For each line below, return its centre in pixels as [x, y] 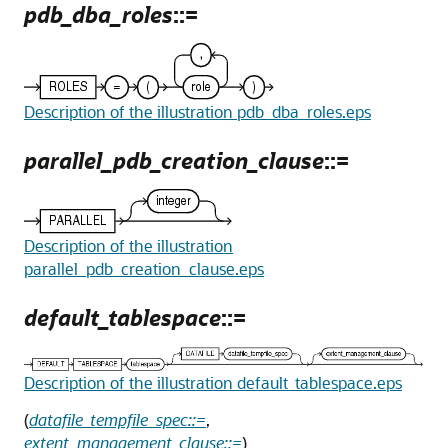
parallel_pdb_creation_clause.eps [144, 268]
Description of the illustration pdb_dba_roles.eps [197, 111]
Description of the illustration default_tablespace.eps [213, 382]
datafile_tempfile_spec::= [117, 419]
